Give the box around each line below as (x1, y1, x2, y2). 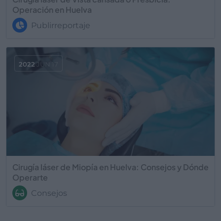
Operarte (12, 172, 48, 183)
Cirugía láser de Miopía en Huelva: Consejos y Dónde (12, 161, 209, 172)
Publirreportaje (29, 20, 90, 30)
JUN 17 (35, 60, 58, 68)
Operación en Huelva (12, 4, 92, 15)
